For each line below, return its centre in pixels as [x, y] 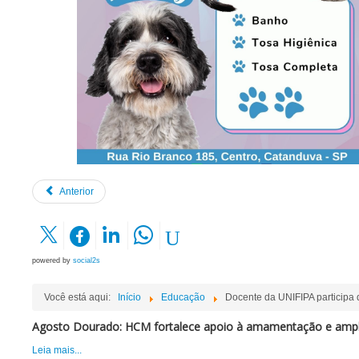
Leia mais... [57, 351]
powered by [52, 261]
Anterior [77, 192]
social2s [87, 261]
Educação [183, 298]
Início [129, 298]
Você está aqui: [80, 298]
